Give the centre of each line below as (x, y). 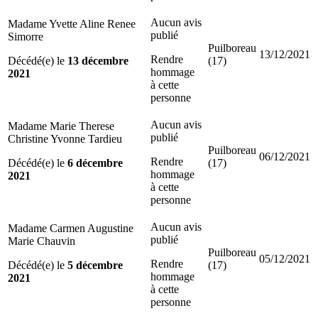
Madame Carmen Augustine (71, 228)
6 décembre (95, 163)
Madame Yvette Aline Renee (72, 23)
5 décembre (95, 265)
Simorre (26, 36)
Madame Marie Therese (61, 126)
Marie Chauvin (42, 241)
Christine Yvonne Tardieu (65, 138)
